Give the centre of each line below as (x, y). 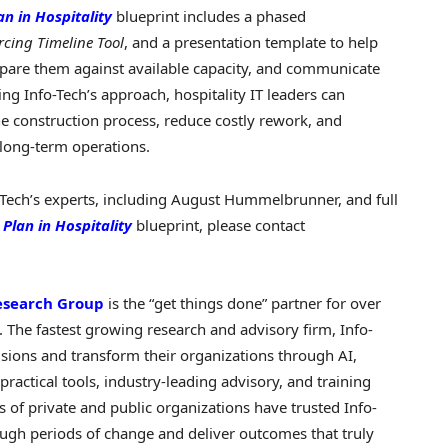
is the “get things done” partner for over (242, 302)
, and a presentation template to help (251, 42)
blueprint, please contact (218, 224)
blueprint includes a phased (209, 16)
